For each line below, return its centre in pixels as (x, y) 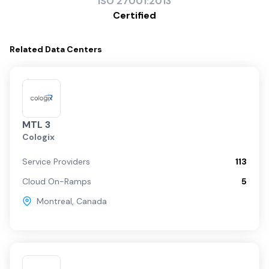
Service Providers (56, 161)
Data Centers (74, 49)
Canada (92, 201)
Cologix (38, 137)
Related (27, 49)
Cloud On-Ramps (57, 181)
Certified (134, 15)
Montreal (54, 201)
